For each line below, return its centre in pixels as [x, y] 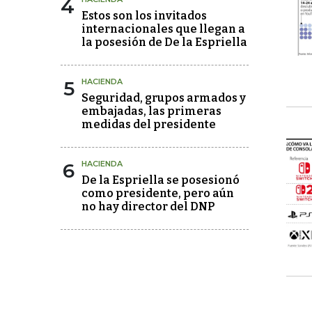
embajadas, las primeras [151, 111]
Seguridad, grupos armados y [164, 98]
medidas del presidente [149, 124]
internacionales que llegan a [163, 29]
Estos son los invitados [144, 16]
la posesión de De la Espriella [164, 42]
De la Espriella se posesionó [161, 180]
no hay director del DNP [148, 206]
